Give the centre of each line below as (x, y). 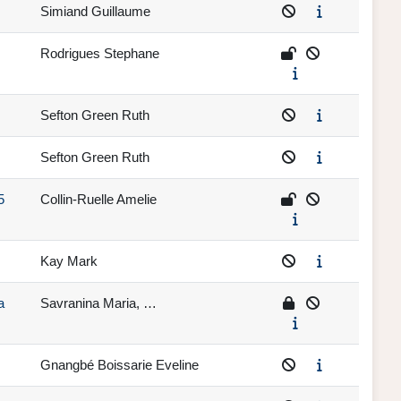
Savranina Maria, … (98, 303)
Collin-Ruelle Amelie (98, 200)
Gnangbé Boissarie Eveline (119, 365)
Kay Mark (69, 261)
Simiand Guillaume (95, 12)
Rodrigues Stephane (100, 54)
